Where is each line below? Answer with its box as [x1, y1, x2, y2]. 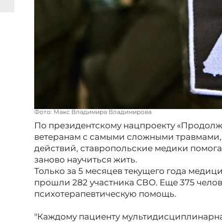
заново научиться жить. [34, 155, 137, 165]
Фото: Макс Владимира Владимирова [34, 108, 152, 116]
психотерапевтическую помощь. [34, 189, 176, 199]
